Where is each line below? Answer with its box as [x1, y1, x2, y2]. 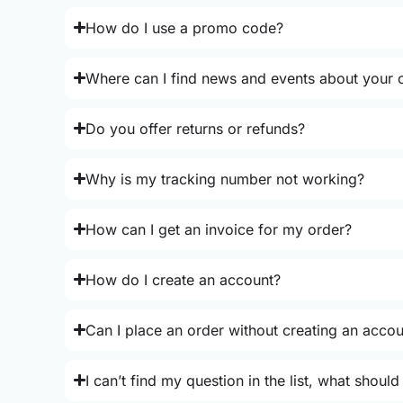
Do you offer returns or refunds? [85, 119, 306, 138]
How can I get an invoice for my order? [85, 219, 353, 238]
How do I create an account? [85, 270, 282, 289]
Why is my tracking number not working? [85, 169, 365, 188]
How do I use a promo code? [85, 18, 284, 37]
